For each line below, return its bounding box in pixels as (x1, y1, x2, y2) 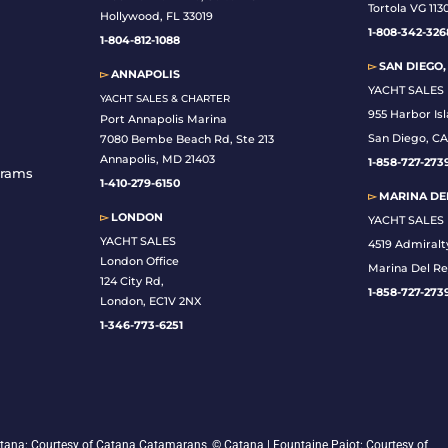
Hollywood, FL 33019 (99, 9, 213, 24)
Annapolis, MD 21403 (99, 152, 215, 167)
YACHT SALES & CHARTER (99, 92, 230, 106)
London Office (99, 254, 179, 269)
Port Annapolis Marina (99, 112, 227, 127)
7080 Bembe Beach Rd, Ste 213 (99, 132, 274, 147)
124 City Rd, (99, 274, 164, 289)
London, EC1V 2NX (99, 294, 201, 309)
